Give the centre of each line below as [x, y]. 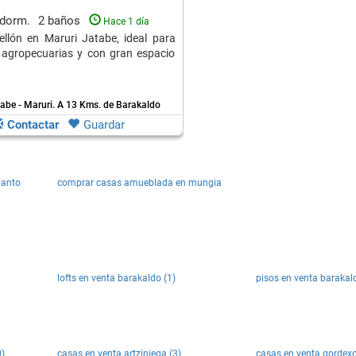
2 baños [60, 21]
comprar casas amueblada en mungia [139, 183]
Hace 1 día [126, 21]
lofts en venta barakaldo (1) [116, 278]
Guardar [104, 125]
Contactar [33, 125]
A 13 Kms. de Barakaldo [108, 105]
